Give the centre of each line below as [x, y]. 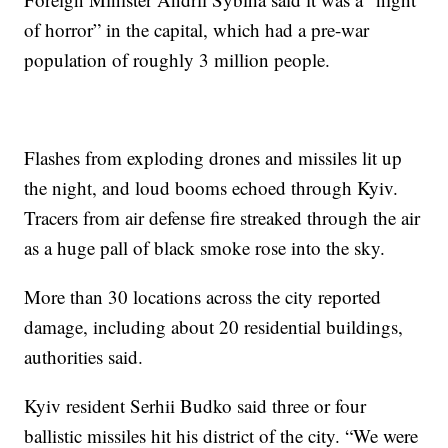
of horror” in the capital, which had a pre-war [197, 29]
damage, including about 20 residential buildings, [214, 326]
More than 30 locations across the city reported [203, 296]
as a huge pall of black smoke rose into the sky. [205, 247]
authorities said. [84, 356]
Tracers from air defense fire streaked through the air [222, 217]
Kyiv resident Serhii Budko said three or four [195, 405]
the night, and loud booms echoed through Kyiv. [211, 187]
